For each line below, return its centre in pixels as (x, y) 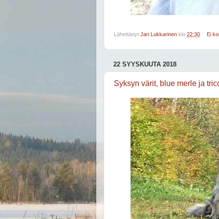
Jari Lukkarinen (159, 34)
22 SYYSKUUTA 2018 (145, 65)
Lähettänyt (127, 34)
